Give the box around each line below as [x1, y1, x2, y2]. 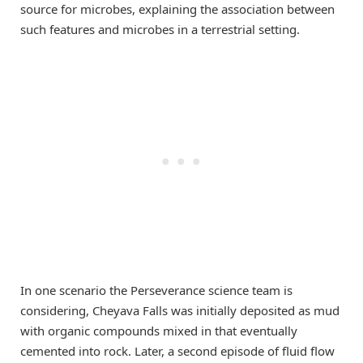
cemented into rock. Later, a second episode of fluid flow [20, 342, 335, 359]
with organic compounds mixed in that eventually [20, 322, 297, 339]
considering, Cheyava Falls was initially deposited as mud [20, 301, 340, 318]
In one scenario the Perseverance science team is [20, 281, 293, 298]
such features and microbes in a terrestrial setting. [20, 21, 300, 38]
